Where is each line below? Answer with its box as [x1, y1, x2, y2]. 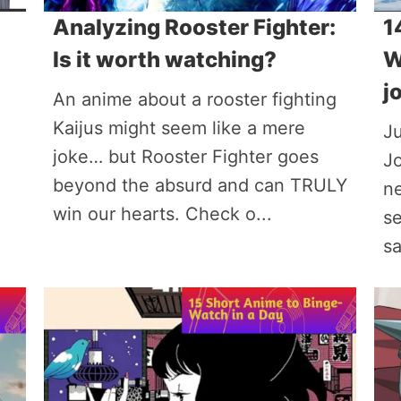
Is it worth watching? [52, 47, 277, 73]
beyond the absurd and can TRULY [52, 175, 347, 196]
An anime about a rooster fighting [52, 89, 337, 110]
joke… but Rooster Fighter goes [52, 146, 319, 167]
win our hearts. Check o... [52, 203, 272, 225]
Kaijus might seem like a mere [52, 117, 305, 139]
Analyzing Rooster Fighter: [52, 14, 336, 40]
